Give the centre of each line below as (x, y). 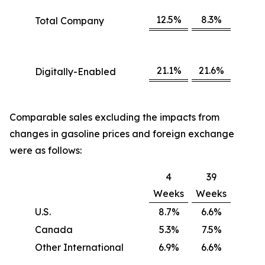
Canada (54, 230)
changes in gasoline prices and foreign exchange (122, 134)
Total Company (70, 21)
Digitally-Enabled (75, 72)
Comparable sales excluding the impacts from (114, 117)
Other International (79, 247)
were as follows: (46, 150)
